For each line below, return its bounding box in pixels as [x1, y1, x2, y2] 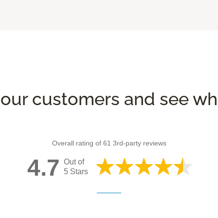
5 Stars [63, 167, 88, 176]
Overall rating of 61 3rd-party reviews [52, 139, 166, 147]
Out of [63, 157, 84, 166]
